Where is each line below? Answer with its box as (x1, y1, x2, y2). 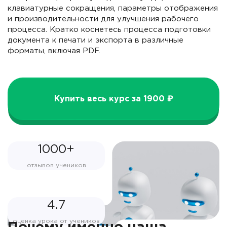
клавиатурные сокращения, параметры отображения (8, 5, 218, 12)
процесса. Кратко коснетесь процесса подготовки (8, 26, 211, 33)
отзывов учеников (26, 163, 86, 168)
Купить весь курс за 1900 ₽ (54, 95, 173, 103)
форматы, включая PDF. (8, 48, 100, 54)
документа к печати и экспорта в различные (8, 37, 183, 44)
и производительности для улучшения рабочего (8, 16, 199, 22)
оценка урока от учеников (13, 218, 100, 224)
